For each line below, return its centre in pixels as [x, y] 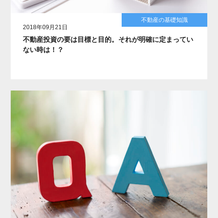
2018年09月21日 [45, 27]
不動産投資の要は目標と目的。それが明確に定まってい [108, 39]
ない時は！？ [44, 49]
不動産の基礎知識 [164, 20]
